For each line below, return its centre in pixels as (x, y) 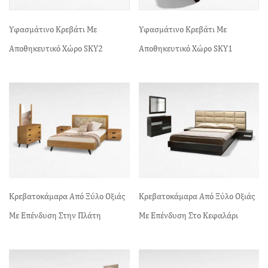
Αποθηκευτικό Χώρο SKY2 (56, 48)
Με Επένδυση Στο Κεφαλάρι (188, 215)
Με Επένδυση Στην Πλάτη (55, 215)
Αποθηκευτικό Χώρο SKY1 (185, 48)
